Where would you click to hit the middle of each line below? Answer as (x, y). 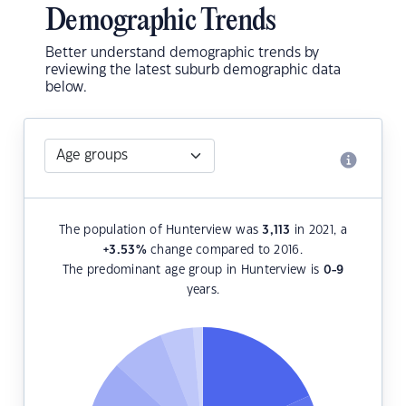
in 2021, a (319, 231)
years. (203, 290)
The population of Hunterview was (161, 231)
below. (66, 88)
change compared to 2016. (224, 251)
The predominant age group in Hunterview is (193, 271)
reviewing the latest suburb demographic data (193, 71)
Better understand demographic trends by (182, 53)
